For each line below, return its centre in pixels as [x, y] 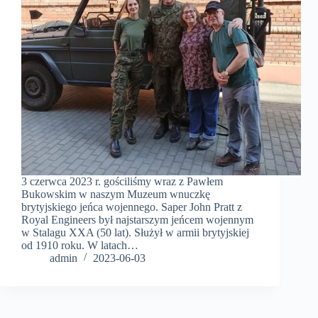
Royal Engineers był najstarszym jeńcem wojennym [137, 220]
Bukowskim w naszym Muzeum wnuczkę [116, 194]
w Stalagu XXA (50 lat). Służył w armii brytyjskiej [135, 233]
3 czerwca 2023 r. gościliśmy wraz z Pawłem [122, 182]
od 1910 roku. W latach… [80, 246]
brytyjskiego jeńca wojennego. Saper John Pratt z [132, 207]
